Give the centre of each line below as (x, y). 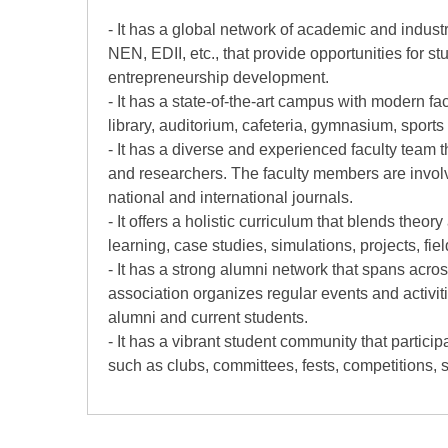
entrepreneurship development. (218, 77)
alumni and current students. (208, 317)
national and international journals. (230, 197)
